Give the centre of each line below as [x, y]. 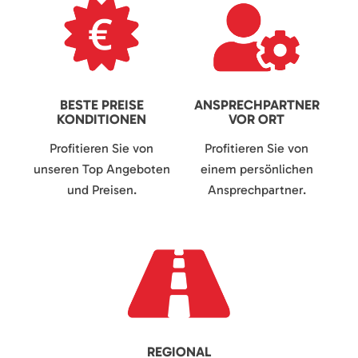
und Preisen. [101, 190]
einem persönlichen [257, 169]
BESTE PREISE [101, 105]
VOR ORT [257, 119]
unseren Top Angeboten [101, 169]
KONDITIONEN [101, 119]
